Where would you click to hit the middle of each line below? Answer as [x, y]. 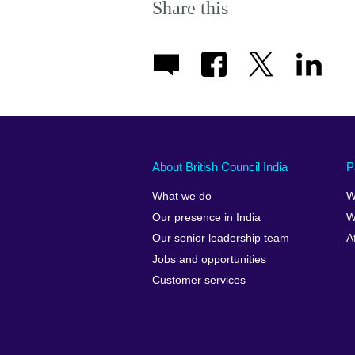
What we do [182, 197]
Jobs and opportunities [209, 259]
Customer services [199, 280]
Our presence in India [206, 217]
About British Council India [220, 166]
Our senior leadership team [221, 239]
